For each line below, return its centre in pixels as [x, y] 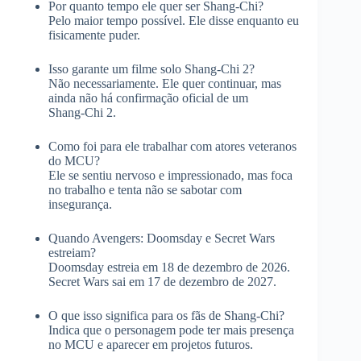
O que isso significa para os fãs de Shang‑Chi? [166, 316]
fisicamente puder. [94, 35]
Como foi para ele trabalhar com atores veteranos [172, 147]
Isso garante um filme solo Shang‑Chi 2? [151, 69]
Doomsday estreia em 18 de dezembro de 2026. [169, 268]
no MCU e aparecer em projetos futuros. [151, 345]
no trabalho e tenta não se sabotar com [145, 190]
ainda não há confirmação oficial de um [148, 98]
